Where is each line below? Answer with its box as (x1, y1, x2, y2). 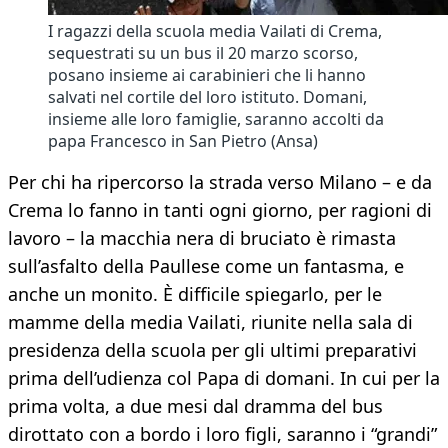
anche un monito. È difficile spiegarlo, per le (8, 282, 382, 307)
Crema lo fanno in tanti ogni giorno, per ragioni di (8, 198, 432, 223)
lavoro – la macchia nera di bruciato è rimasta (8, 226, 396, 251)
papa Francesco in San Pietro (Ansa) (48, 130, 318, 153)
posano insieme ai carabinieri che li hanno (48, 64, 366, 87)
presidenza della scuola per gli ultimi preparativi (8, 338, 417, 363)
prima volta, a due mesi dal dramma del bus (8, 394, 383, 419)
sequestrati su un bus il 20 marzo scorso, (48, 42, 358, 65)
